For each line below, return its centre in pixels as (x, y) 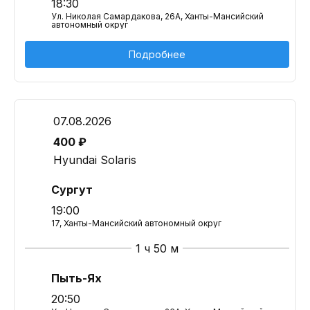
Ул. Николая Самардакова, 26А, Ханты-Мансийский (157, 16)
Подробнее (157, 54)
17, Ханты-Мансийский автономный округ (136, 223)
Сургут (72, 190)
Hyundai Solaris (95, 160)
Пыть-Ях (76, 278)
